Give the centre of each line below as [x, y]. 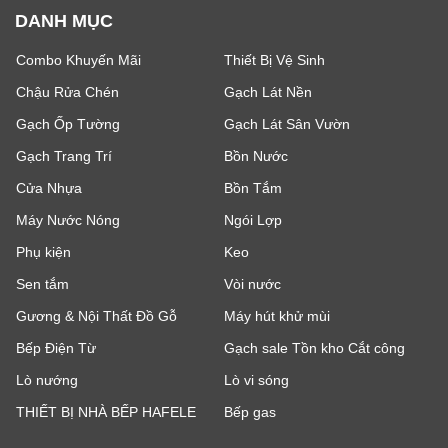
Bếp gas [250, 412]
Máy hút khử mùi [277, 316]
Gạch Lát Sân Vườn [287, 124]
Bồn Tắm [253, 188]
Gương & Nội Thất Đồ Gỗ [96, 316]
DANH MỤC [64, 21]
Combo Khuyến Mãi [78, 60]
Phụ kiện [43, 252]
